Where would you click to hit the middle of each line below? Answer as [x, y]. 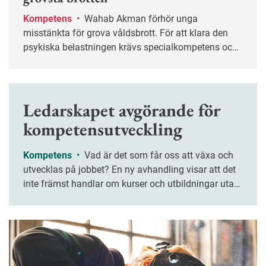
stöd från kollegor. [61, 62]
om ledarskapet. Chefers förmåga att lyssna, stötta [129, 198]
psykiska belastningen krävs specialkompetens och [130, 47]
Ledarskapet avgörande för [122, 110]
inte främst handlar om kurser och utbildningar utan [131, 184]
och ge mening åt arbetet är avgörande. [105, 213]
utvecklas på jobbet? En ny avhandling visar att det [129, 170]
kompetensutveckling [103, 129]
